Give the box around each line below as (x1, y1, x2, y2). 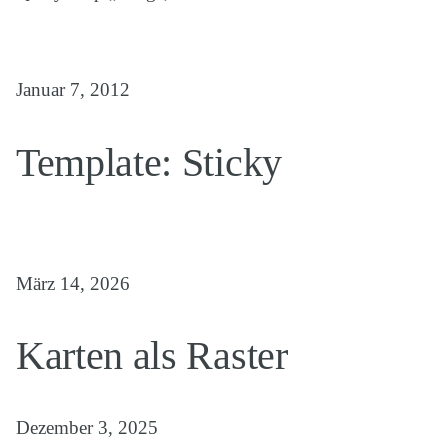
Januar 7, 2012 (16, 79, 130, 101)
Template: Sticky (16, 139, 282, 185)
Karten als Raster (16, 333, 288, 379)
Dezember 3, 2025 (16, 417, 158, 439)
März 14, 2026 (16, 272, 130, 294)
